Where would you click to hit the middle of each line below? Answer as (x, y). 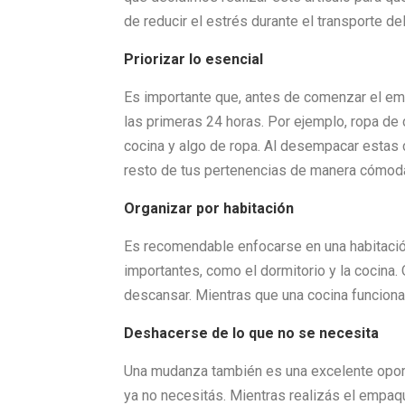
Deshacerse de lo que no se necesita (251, 333)
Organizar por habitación (209, 208)
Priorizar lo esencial (195, 59)
